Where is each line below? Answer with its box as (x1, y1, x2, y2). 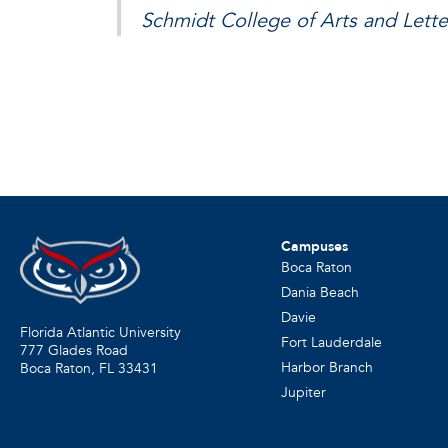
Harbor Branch (280, 358, 373, 378)
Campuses (280, 237, 348, 257)
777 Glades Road (20, 340, 128, 360)
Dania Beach (280, 283, 359, 303)
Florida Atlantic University (20, 322, 181, 342)
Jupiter (280, 383, 326, 403)
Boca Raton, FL (20, 358, 114, 378)
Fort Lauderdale (280, 333, 382, 353)
